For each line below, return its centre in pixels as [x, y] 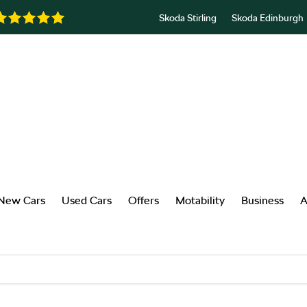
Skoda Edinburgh [268, 17]
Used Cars [87, 200]
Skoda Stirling [188, 17]
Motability [200, 200]
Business [262, 200]
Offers [144, 200]
